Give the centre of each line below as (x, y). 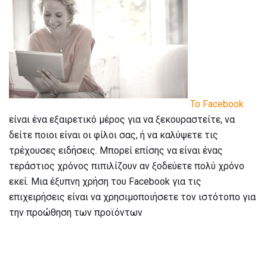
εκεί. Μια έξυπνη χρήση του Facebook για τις (105, 181)
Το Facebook (217, 104)
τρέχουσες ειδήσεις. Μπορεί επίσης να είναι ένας (116, 150)
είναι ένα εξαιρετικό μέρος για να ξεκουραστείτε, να (122, 119)
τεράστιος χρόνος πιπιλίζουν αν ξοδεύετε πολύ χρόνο (127, 166)
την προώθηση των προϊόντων (76, 212)
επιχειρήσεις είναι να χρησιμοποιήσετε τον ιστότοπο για (132, 197)
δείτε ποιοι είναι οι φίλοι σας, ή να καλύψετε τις (114, 135)
